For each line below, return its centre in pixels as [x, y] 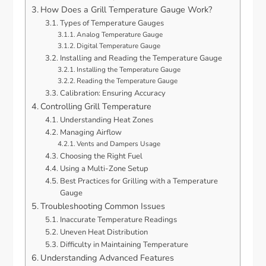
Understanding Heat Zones [106, 120]
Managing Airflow [91, 133]
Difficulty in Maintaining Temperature [124, 245]
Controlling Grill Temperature [96, 107]
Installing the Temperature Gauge [129, 70]
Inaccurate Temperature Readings [118, 220]
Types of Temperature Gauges [112, 23]
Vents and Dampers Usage [119, 144]
